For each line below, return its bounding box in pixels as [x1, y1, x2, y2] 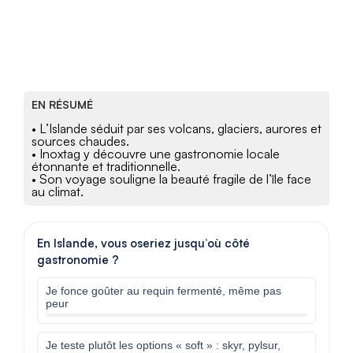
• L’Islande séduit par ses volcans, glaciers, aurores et [32, 121, 321, 137]
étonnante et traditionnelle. [32, 158, 180, 175]
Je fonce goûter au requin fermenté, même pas [46, 284, 281, 298]
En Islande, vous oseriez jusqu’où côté [37, 236, 250, 251]
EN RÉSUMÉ [32, 98, 93, 112]
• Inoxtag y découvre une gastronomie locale [32, 146, 280, 162]
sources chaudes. [32, 133, 129, 150]
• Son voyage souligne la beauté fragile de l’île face [32, 171, 311, 188]
